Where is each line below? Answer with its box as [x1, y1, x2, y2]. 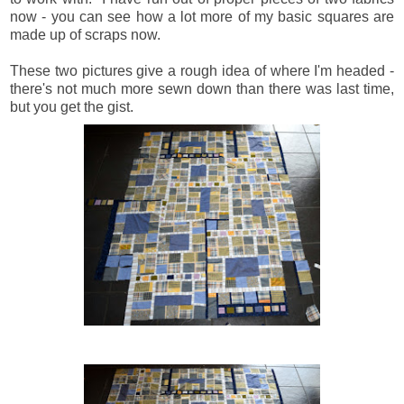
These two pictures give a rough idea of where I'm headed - [10, 62, 394, 78]
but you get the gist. [10, 98, 133, 115]
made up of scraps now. [10, 26, 161, 42]
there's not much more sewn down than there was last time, [10, 80, 394, 96]
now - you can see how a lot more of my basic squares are [10, 8, 394, 24]
